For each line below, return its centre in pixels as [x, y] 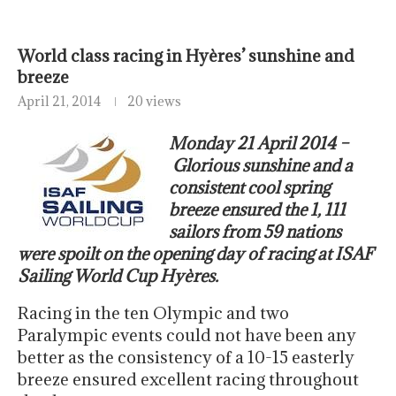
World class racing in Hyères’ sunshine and [186, 56]
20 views [154, 102]
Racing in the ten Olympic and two [153, 313]
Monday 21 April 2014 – [259, 144]
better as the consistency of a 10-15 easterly [186, 358]
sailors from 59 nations [255, 232]
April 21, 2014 [59, 102]
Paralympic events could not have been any [187, 335]
